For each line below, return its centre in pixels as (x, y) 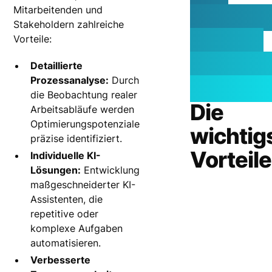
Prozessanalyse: (70, 80)
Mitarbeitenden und (58, 10)
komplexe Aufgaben (77, 228)
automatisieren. (66, 243)
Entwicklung (110, 170)
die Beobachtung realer (84, 95)
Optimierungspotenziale (85, 124)
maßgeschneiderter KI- (83, 185)
